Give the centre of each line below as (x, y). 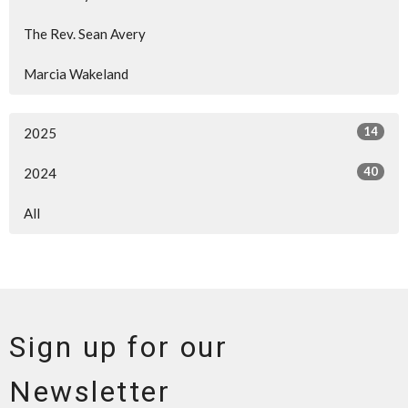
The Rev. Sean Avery (85, 33)
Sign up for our (119, 347)
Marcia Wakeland (76, 73)
